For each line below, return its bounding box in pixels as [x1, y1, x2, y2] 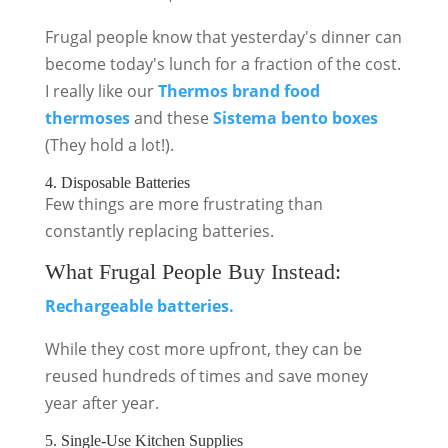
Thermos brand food [157, 80, 320, 102]
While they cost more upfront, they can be [44, 338, 362, 360]
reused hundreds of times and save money [44, 365, 368, 387]
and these [129, 107, 213, 129]
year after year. [44, 392, 159, 414]
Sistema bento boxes [212, 107, 378, 129]
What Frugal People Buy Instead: [44, 259, 341, 284]
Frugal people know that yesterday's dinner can [44, 26, 402, 48]
